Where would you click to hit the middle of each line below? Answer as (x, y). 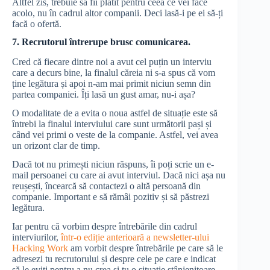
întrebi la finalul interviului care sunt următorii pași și (112, 124)
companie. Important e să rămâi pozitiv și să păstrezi (111, 196)
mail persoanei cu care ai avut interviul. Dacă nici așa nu (119, 175)
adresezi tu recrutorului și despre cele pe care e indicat (114, 259)
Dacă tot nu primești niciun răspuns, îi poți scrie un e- (113, 164)
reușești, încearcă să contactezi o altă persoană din (106, 186)
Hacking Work (40, 248)
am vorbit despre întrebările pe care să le (146, 248)
